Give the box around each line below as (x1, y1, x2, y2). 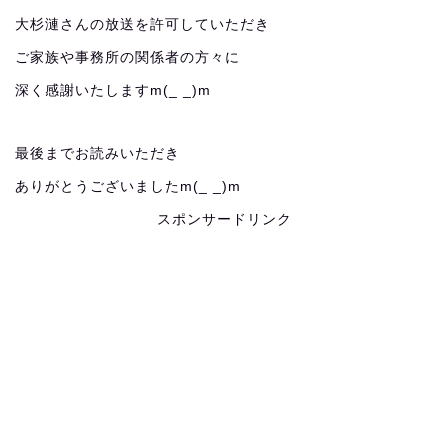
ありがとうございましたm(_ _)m (15, 178, 241, 194)
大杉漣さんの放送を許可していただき (15, 16, 270, 32)
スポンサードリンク (156, 211, 292, 227)
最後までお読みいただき (15, 145, 180, 161)
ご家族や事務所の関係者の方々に (15, 49, 240, 65)
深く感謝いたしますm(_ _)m (15, 82, 211, 98)
